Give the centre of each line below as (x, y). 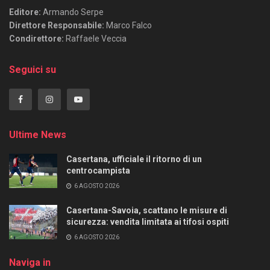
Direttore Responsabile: (57, 26)
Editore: (26, 12)
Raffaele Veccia (95, 39)
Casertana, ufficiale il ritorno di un (134, 159)
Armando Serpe (73, 12)
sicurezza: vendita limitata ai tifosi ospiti (148, 222)
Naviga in (30, 263)
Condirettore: (36, 39)
